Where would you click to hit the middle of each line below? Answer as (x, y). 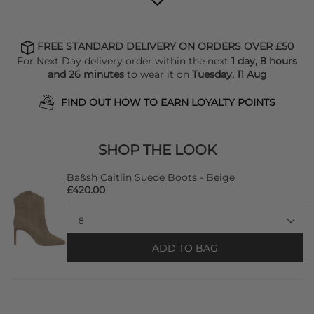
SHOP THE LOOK (157, 150)
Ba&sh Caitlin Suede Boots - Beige (151, 177)
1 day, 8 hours (264, 61)
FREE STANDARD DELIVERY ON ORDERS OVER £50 (164, 47)
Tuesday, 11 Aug (229, 74)
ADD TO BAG (185, 248)
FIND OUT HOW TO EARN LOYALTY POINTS (168, 102)
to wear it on (158, 74)
